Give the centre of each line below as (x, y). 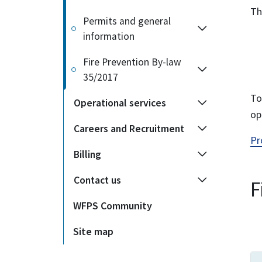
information (109, 36)
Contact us (97, 180)
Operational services (120, 103)
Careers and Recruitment (129, 129)
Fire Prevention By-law (132, 62)
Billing (87, 154)
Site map (93, 231)
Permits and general (127, 21)
